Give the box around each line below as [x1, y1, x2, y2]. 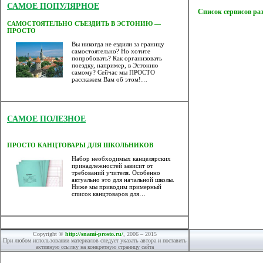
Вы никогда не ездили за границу [72, 41, 164, 48]
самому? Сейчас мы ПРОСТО [72, 69, 155, 76]
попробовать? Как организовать [72, 55, 162, 62]
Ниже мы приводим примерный [72, 183, 161, 191]
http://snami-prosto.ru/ [65, 231, 123, 237]
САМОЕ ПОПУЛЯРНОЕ [7, 2, 99, 11]
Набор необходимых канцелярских [72, 155, 171, 163]
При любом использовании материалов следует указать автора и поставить [2, 237, 187, 244]
